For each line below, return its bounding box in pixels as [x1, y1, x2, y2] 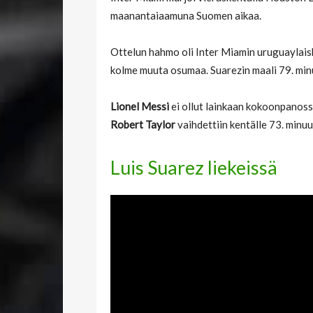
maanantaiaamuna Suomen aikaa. [110, 8, 261, 22]
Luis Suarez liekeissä [110, 155, 277, 179]
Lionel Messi [110, 99, 171, 112]
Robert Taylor [110, 117, 175, 131]
